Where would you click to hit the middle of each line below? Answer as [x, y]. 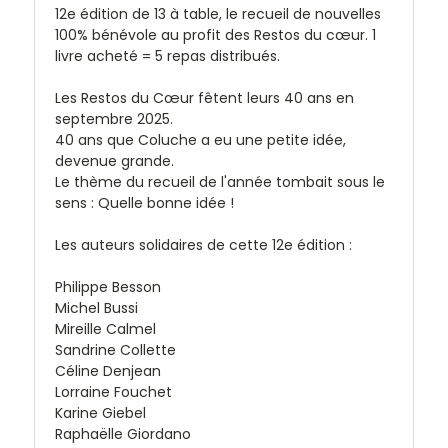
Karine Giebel [100, 412]
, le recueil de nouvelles [300, 13]
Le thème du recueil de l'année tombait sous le [220, 181]
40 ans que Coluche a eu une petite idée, [200, 139]
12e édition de [102, 13]
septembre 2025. [114, 118]
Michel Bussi [96, 307]
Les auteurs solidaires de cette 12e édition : [203, 244]
